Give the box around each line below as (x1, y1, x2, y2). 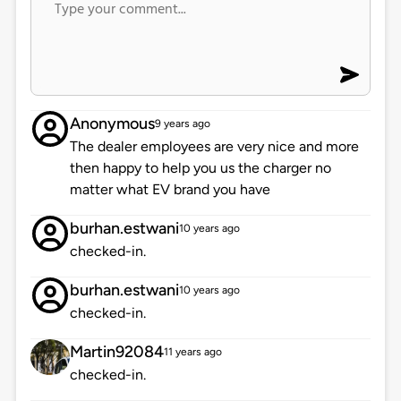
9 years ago (154, 117, 210, 131)
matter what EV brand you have (69, 181, 270, 199)
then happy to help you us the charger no (69, 159, 331, 177)
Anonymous (69, 114, 155, 134)
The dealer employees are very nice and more (69, 138, 359, 156)
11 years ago (163, 346, 222, 359)
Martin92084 (69, 342, 164, 363)
